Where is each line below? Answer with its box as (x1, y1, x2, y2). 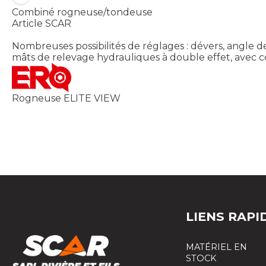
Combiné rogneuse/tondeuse (12, 7, 153, 18)
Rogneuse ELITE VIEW (12, 93, 121, 104)
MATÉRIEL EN (186, 242, 248, 253)
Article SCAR (12, 18, 71, 30)
